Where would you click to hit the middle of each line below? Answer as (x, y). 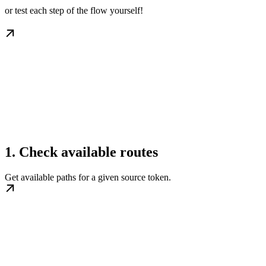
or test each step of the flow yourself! (74, 11)
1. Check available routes (81, 152)
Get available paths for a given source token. (88, 178)
